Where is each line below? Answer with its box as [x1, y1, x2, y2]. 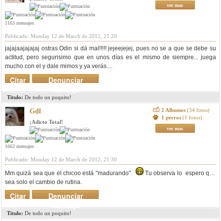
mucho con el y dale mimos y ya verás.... [5, 63, 112, 70]
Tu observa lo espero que [143, 170, 217, 177]
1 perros [161, 114, 183, 120]
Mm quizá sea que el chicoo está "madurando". [5, 170, 136, 177]
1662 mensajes [5, 144, 34, 149]
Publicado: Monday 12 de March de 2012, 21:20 [5, 33, 117, 39]
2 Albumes [161, 107, 187, 113]
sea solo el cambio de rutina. [5, 179, 82, 185]
